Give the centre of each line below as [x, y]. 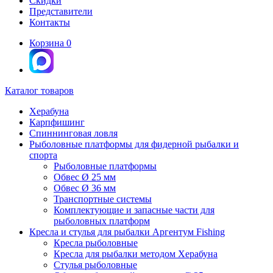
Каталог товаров [39, 91]
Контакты [50, 23]
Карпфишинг [57, 122]
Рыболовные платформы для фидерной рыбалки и [134, 144]
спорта [43, 155]
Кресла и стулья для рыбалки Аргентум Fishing [127, 232]
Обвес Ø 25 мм [85, 177]
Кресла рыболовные [96, 243]
